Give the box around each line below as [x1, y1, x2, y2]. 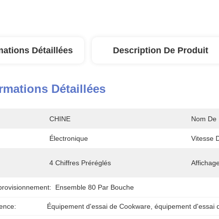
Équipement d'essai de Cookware [46, 202, 151, 210]
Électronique [49, 134, 88, 142]
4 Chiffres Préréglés [49, 159, 111, 167]
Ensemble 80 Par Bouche [55, 183, 134, 191]
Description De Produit [112, 45, 208, 55]
